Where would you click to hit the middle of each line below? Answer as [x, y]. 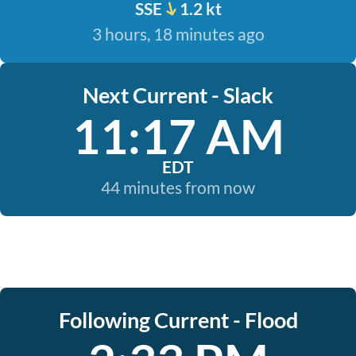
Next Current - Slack [178, 95]
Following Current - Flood [178, 320]
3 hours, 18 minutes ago [178, 34]
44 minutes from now [178, 187]
